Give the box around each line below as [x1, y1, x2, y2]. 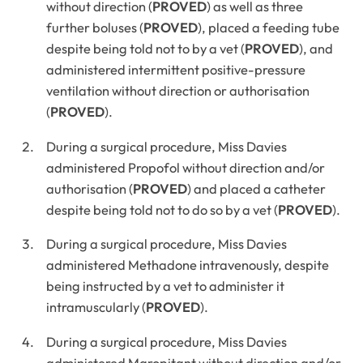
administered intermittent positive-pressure [46, 62, 306, 79]
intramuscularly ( [46, 299, 147, 316]
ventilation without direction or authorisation [46, 83, 310, 100]
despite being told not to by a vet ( [46, 41, 246, 58]
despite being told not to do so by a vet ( [46, 201, 279, 218]
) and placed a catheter [187, 180, 327, 197]
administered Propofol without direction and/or [46, 159, 326, 176]
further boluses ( [46, 19, 144, 36]
